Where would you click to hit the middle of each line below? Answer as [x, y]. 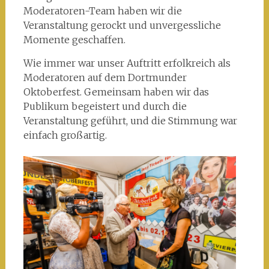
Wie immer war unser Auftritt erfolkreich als [127, 63]
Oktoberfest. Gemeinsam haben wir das [116, 92]
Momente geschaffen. [74, 39]
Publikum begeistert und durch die [105, 106]
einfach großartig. [65, 135]
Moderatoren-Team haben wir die [102, 11]
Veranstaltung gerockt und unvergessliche [122, 25]
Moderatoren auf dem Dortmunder [105, 77]
